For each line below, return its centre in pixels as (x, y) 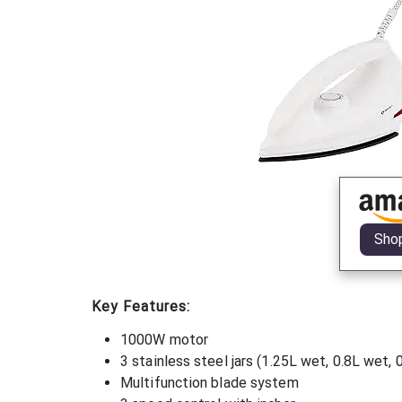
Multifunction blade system (210, 382)
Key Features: (141, 306)
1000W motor (165, 339)
